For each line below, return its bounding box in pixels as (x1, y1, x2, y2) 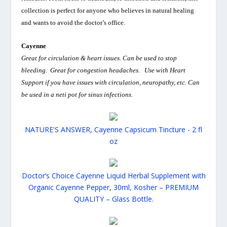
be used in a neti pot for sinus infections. (21, 91, 133, 99)
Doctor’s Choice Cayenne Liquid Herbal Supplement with (21, 171, 206, 181)
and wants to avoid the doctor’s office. (21, 19, 126, 26)
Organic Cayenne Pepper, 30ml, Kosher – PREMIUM (28, 182, 199, 193)
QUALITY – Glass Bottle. (73, 194, 154, 204)
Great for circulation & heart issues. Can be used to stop (21, 54, 177, 62)
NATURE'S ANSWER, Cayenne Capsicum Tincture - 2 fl (25, 124, 202, 134)
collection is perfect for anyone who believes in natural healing (21, 7, 195, 14)
